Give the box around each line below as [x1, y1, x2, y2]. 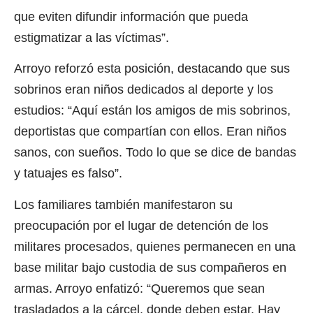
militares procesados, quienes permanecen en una [14, 239, 296, 254]
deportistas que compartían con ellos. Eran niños [14, 124, 286, 139]
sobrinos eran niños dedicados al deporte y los [14, 82, 273, 97]
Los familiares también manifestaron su [14, 197, 233, 212]
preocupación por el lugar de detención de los [14, 218, 268, 233]
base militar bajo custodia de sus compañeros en [14, 260, 286, 275]
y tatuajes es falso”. [14, 166, 122, 181]
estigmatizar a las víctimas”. [14, 31, 169, 45]
